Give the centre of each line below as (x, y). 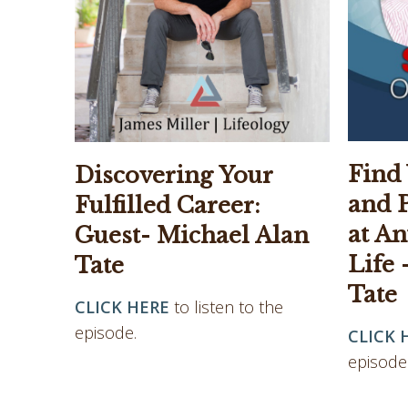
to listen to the (226, 307)
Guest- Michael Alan (192, 236)
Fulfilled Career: (168, 206)
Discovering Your (173, 176)
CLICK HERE (122, 307)
